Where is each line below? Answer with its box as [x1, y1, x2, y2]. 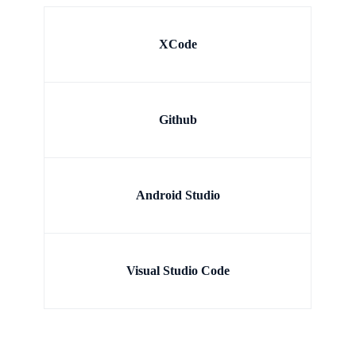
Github [158, 111, 197, 127]
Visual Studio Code [126, 262, 230, 278]
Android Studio [135, 187, 220, 203]
